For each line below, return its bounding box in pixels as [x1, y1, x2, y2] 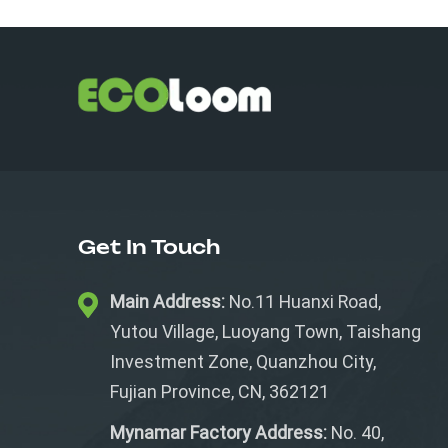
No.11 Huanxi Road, [225, 291, 382, 313]
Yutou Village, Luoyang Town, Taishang [110, 321, 422, 343]
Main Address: [110, 291, 226, 313]
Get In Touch [78, 238, 221, 258]
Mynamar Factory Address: [110, 422, 328, 444]
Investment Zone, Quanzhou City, [110, 351, 377, 373]
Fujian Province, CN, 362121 [110, 381, 330, 403]
